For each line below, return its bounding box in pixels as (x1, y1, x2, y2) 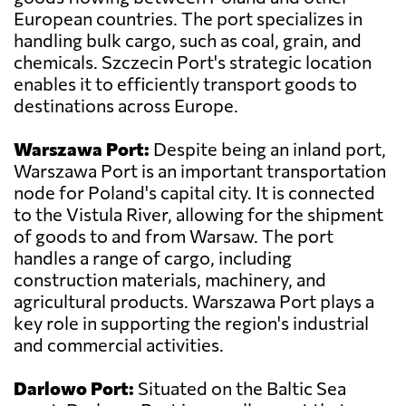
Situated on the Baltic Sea (134, 377, 346, 400)
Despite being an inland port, (150, 138, 386, 160)
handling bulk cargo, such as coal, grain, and (14, 29, 362, 52)
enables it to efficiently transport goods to (14, 72, 357, 95)
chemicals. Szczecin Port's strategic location (14, 51, 372, 73)
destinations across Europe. (14, 94, 238, 117)
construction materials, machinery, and (14, 268, 326, 291)
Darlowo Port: (14, 377, 134, 400)
